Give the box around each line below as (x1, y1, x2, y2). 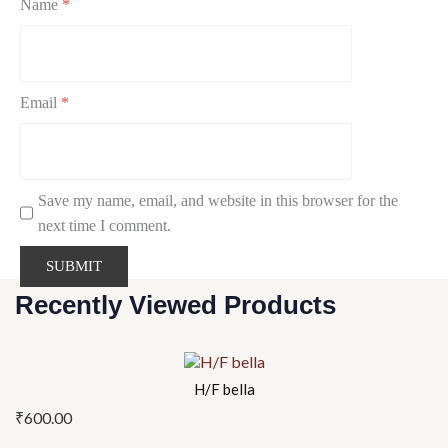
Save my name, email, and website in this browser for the (37, 191, 398, 209)
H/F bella (193, 380, 255, 399)
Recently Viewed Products (15, 290, 336, 321)
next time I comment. (37, 216, 171, 234)
